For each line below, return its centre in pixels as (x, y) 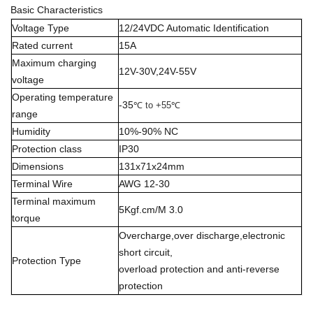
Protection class (47, 149)
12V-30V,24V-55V (158, 72)
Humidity (31, 132)
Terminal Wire (42, 184)
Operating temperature (63, 97)
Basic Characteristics (57, 10)
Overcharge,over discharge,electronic (202, 236)
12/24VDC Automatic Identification (194, 28)
